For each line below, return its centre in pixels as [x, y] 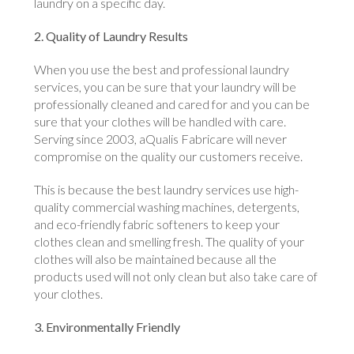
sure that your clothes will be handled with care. [160, 122]
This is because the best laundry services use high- [167, 190]
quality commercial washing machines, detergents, [167, 207]
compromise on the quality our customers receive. [169, 156]
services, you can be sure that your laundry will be [166, 87]
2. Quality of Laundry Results [111, 36]
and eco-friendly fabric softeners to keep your [157, 224]
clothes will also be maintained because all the [156, 259]
